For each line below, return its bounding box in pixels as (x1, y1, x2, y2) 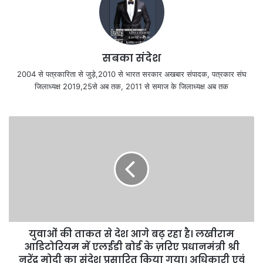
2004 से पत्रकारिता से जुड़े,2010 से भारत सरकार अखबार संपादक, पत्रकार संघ (16, 69, 247, 79)
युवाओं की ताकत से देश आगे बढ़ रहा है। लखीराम (29, 227, 234, 241)
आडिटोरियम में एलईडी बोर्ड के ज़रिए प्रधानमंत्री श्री (23, 240, 240, 254)
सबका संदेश (102, 50, 161, 65)
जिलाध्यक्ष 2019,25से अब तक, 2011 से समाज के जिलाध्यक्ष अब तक (35, 82, 228, 91)
